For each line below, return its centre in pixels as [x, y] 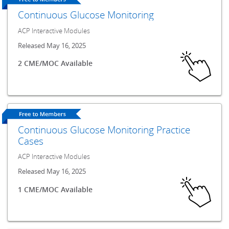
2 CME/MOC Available [55, 63]
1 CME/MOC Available [55, 189]
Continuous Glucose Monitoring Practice [104, 129]
